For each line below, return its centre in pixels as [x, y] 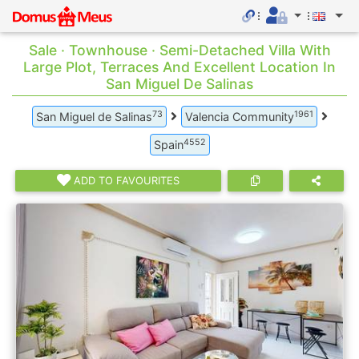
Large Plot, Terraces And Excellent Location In [179, 67]
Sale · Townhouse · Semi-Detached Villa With [179, 50]
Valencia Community [239, 117]
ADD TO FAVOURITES [127, 180]
